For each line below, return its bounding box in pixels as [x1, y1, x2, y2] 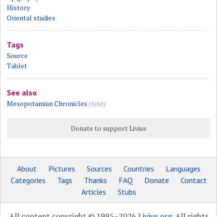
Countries [123, 164, 154, 174]
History [7, 3, 31, 13]
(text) [89, 99, 107, 108]
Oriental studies [7, 13, 56, 23]
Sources [86, 164, 112, 174]
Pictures [48, 164, 75, 174]
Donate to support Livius [70, 124, 146, 133]
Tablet [7, 61, 28, 71]
